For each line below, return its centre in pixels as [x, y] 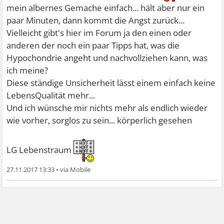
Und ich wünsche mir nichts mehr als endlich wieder [107, 108]
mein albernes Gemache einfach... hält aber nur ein [106, 8]
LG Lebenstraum [40, 150]
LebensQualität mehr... [51, 95]
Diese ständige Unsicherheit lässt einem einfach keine [111, 83]
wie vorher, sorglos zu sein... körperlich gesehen [99, 120]
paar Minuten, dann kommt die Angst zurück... [96, 20]
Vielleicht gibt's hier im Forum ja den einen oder [99, 33]
